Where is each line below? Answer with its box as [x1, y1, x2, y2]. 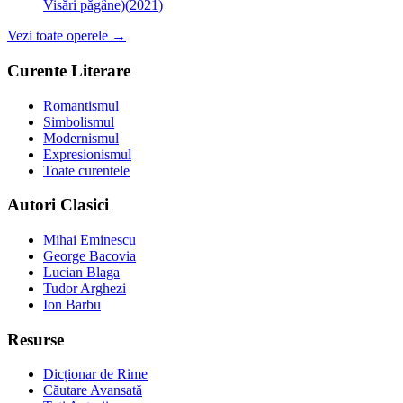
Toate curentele [43, 162, 130, 178]
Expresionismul [43, 146, 131, 162]
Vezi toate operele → [7, 28, 126, 44]
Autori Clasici [7, 195, 109, 215]
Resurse [7, 329, 64, 349]
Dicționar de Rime [43, 366, 148, 382]
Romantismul [43, 97, 119, 113]
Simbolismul [43, 113, 114, 130]
